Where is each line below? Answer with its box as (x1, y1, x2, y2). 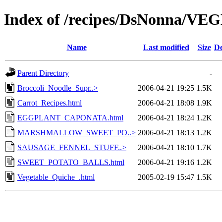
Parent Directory (17, 68, 69, 77)
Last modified (143, 43, 189, 52)
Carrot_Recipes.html (17, 98, 82, 107)
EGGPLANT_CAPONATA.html (17, 113, 123, 122)
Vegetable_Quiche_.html (17, 172, 95, 181)
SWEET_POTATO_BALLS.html (17, 158, 124, 166)
